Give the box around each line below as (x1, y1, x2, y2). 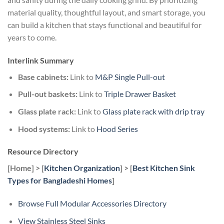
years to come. (7, 32, 56, 42)
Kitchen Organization (44, 163, 120, 173)
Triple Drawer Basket (103, 89, 176, 99)
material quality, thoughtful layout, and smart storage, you (7, 7, 205, 17)
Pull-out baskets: (17, 89, 77, 99)
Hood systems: (17, 123, 70, 133)
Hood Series (96, 123, 138, 133)
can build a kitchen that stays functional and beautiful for (7, 20, 201, 30)
